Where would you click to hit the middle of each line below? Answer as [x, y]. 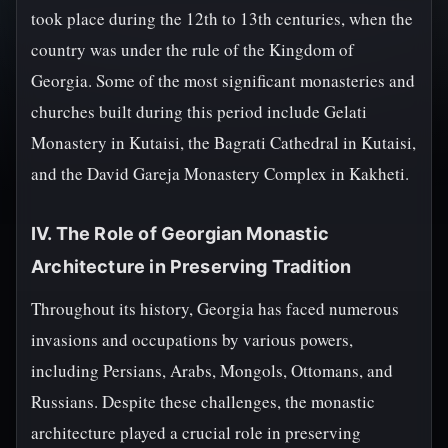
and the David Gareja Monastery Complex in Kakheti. [220, 173]
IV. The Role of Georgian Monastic [180, 233]
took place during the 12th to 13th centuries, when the [222, 18]
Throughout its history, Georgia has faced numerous [215, 308]
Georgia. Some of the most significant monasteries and [223, 80]
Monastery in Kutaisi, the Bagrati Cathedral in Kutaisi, [223, 142]
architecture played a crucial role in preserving [196, 432]
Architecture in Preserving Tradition [191, 266]
